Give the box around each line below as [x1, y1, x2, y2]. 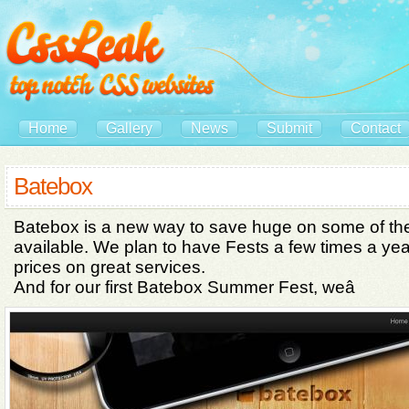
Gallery [106, 121, 152, 136]
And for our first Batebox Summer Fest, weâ [14, 278, 355, 297]
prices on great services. [14, 257, 205, 277]
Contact [351, 121, 401, 136]
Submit [267, 121, 312, 136]
